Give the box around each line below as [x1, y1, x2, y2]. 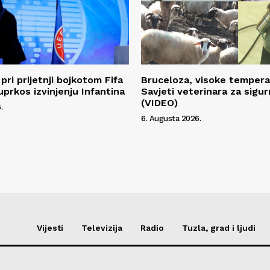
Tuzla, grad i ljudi [182, 222, 256, 233]
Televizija [81, 222, 122, 233]
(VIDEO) [141, 96, 178, 108]
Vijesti [37, 222, 63, 233]
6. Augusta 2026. [141, 113, 201, 123]
